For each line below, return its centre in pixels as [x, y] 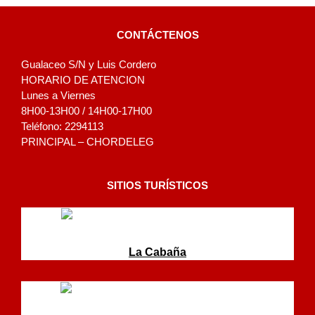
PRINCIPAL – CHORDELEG [88, 141]
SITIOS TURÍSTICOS [157, 185]
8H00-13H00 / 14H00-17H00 [86, 110]
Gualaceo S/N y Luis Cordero [89, 64]
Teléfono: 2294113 [62, 126]
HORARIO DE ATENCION [83, 79]
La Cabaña [157, 252]
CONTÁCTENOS [157, 34]
